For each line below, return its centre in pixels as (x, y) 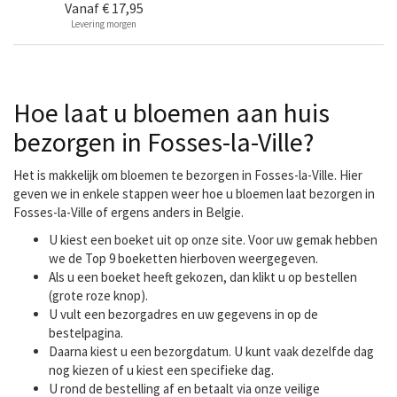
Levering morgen (104, 24)
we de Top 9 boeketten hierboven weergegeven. (183, 258)
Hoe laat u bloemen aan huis (171, 113)
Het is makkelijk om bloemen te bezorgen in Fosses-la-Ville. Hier (188, 175)
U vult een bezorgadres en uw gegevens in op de (183, 314)
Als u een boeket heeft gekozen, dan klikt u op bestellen (203, 277)
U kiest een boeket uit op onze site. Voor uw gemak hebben (213, 240)
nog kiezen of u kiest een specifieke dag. (161, 370)
